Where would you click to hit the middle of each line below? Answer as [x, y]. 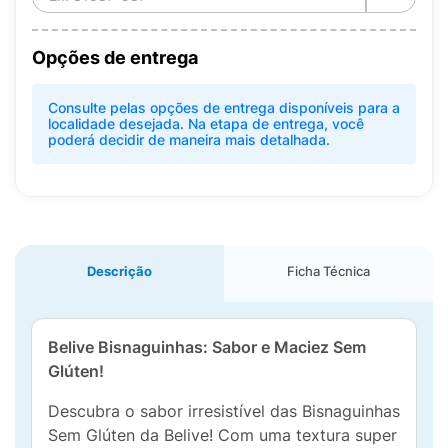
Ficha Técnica [328, 271]
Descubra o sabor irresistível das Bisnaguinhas [224, 411]
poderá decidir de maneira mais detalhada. [189, 139]
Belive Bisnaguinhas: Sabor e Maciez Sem [207, 347]
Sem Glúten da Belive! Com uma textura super [222, 435]
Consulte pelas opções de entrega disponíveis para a [224, 107]
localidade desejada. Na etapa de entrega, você [206, 123]
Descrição [119, 271]
